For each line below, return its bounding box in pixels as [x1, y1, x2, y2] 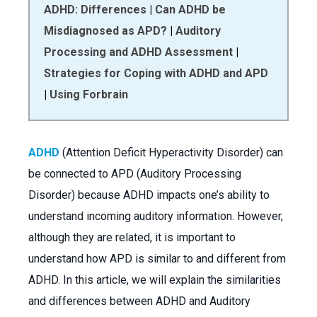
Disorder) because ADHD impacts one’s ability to [28, 188, 270, 202]
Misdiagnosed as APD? [44, 24, 167, 38]
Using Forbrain [47, 88, 128, 101]
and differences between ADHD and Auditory [28, 294, 250, 308]
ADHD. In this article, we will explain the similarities [28, 273, 281, 287]
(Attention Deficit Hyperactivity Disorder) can [59, 146, 283, 159]
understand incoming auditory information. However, [28, 209, 283, 223]
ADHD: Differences [44, 3, 149, 16]
